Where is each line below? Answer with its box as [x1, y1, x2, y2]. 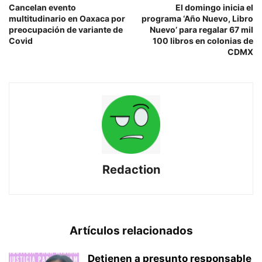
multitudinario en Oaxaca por [9, 13, 125, 23]
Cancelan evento [9, 2, 76, 12]
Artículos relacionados [69, 223, 193, 237]
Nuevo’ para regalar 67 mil [150, 24, 253, 35]
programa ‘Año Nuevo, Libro [142, 13, 253, 23]
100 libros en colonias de [153, 35, 253, 46]
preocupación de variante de [9, 24, 123, 35]
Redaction [102, 162, 160, 177]
